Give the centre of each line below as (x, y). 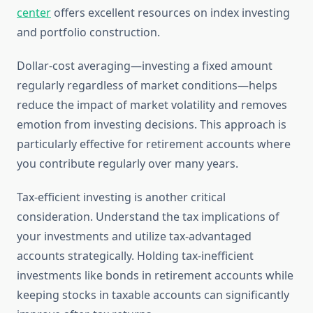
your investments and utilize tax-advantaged (134, 236)
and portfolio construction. (88, 32)
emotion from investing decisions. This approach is (152, 125)
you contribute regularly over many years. (128, 164)
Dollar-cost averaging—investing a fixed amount (145, 66)
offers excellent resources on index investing (170, 13)
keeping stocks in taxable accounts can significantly (153, 295)
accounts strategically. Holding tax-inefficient (135, 256)
